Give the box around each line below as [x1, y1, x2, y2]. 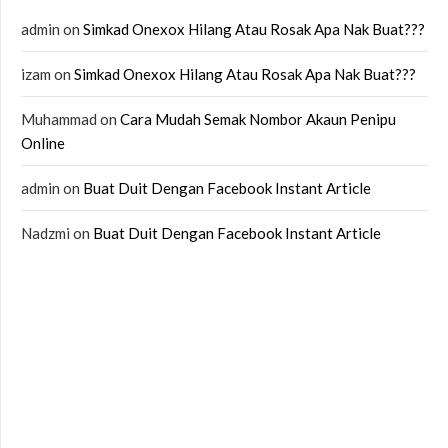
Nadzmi [21, 223, 70, 242]
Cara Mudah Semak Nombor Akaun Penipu [120, 109, 396, 128]
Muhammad [21, 109, 97, 128]
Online [21, 133, 65, 152]
